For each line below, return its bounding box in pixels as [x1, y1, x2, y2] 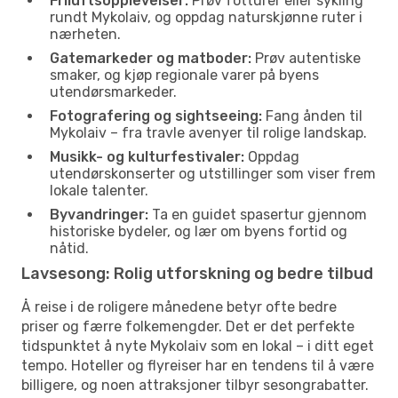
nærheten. [50, 25, 121, 43]
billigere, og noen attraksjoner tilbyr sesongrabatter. [21, 376, 369, 394]
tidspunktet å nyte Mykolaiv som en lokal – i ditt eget [21, 337, 374, 354]
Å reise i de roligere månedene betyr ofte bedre [21, 298, 337, 315]
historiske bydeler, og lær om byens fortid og [50, 222, 347, 240]
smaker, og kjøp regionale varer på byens [50, 66, 319, 84]
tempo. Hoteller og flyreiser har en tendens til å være [21, 356, 374, 374]
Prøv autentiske [251, 49, 361, 67]
